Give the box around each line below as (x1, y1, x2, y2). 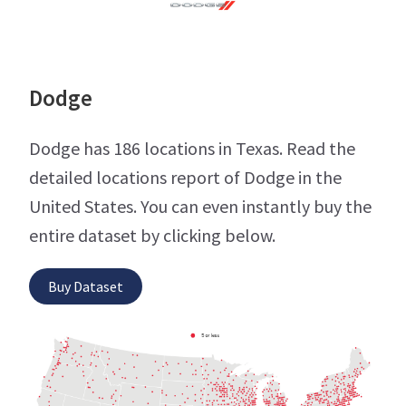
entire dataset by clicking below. (29, 224, 275, 247)
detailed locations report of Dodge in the (29, 166, 342, 189)
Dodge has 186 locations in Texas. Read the (29, 137, 355, 160)
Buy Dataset (48, 277, 123, 296)
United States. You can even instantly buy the (29, 195, 372, 218)
